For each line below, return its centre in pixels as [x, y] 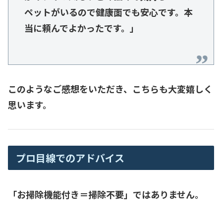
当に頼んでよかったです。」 [82, 28]
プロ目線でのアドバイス [70, 158]
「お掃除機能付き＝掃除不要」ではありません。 [106, 194]
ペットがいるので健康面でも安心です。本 [109, 12]
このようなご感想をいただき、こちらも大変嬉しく [110, 89]
